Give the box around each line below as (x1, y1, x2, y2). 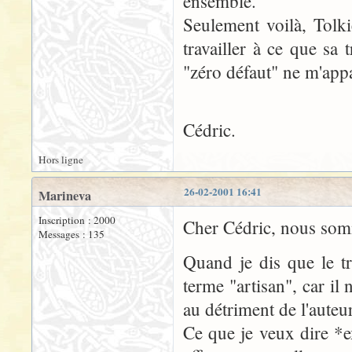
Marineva (38, 186, 91, 205)
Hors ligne (38, 152, 83, 167)
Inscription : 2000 (38, 213, 115, 227)
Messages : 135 (38, 227, 104, 241)
